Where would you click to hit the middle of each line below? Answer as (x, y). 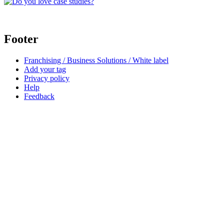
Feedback (39, 96)
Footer (21, 39)
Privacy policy (47, 78)
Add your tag (45, 69)
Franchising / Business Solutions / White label (96, 60)
